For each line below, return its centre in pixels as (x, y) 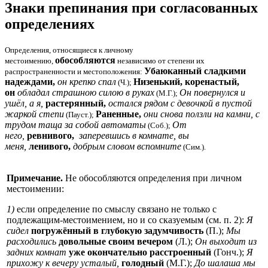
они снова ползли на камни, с (202, 114)
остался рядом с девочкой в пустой (180, 103)
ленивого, (51, 146)
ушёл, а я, (25, 103)
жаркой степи (34, 114)
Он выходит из (226, 241)
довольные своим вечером (116, 241)
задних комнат (36, 252)
